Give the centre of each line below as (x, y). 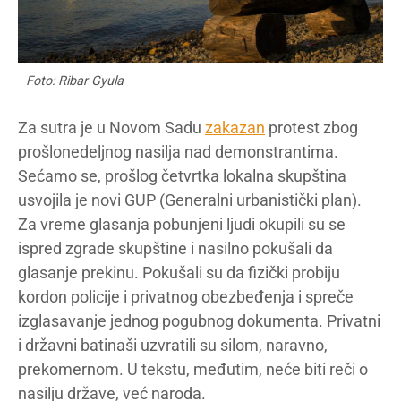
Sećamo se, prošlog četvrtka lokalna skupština (182, 175)
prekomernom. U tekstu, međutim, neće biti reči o (193, 369)
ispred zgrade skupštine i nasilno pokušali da (175, 248)
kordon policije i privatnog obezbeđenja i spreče (186, 296)
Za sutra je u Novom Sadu (111, 127)
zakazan (235, 127)
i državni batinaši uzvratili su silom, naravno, (173, 345)
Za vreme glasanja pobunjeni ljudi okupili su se (182, 224)
